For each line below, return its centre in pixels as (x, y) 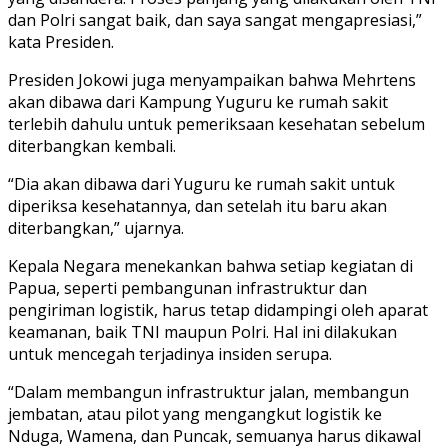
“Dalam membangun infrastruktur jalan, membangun (208, 391)
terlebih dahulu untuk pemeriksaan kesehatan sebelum (216, 123)
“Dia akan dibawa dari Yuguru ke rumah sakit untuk (201, 183)
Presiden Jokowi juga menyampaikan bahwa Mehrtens (212, 79)
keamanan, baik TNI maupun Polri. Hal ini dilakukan (202, 331)
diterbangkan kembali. (92, 145)
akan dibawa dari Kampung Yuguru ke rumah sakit (198, 101)
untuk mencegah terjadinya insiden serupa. (170, 353)
